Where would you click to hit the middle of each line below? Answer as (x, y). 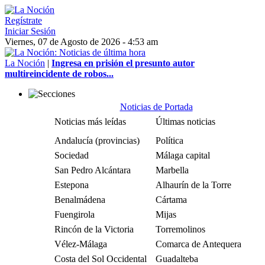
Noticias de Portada (156, 107)
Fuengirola (75, 214)
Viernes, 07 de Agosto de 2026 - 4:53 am (81, 42)
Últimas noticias (185, 122)
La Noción (25, 63)
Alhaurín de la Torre (193, 185)
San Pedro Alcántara (93, 170)
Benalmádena (80, 200)
